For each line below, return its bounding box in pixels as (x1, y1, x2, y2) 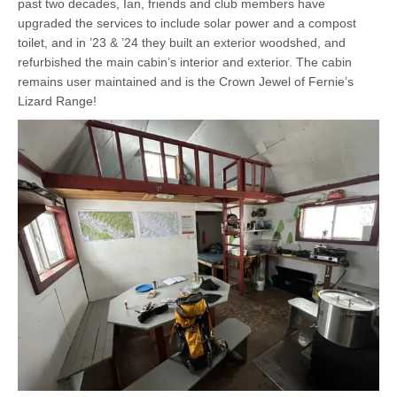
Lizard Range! (18, 93, 97, 108)
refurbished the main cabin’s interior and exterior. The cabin (18, 54, 352, 69)
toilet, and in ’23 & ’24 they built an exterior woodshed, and (18, 35, 346, 50)
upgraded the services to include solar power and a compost (18, 15, 356, 30)
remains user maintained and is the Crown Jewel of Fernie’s (18, 74, 354, 89)
